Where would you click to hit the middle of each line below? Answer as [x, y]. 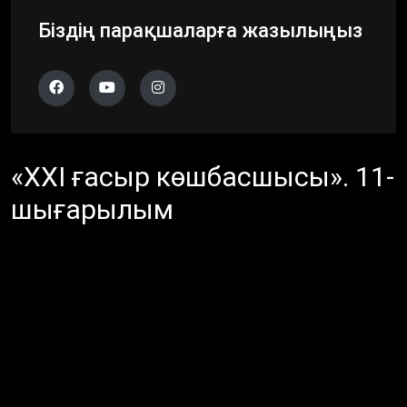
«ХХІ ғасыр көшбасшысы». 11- [203, 176]
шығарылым [92, 209]
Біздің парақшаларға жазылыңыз [200, 30]
